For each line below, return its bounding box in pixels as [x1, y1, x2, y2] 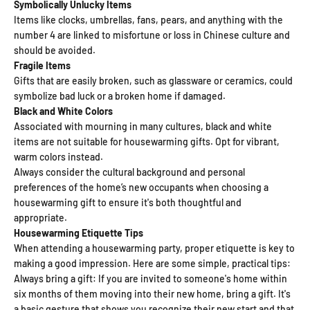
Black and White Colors [14, 104, 113, 117]
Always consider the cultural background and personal [14, 165, 245, 178]
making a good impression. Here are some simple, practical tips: [14, 257, 291, 269]
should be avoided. [14, 44, 95, 56]
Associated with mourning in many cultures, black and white [14, 120, 272, 132]
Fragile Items [14, 59, 71, 71]
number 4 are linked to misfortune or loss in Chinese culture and [14, 28, 290, 41]
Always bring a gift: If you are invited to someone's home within [14, 272, 287, 284]
